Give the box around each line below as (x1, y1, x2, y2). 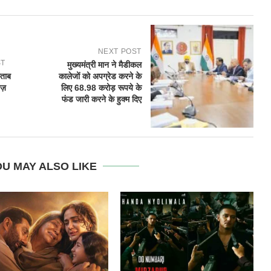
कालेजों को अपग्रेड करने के (58, 71, 142, 82)
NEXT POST (97, 47, 142, 56)
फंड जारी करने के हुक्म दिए (61, 94, 142, 105)
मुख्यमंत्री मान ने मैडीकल (67, 60, 142, 70)
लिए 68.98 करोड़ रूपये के (60, 83, 142, 93)
